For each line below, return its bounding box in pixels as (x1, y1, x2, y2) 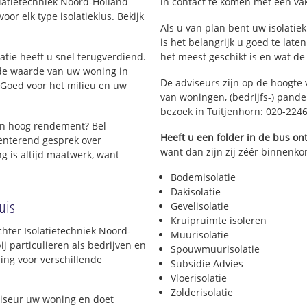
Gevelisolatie (171, 199, 229, 213)
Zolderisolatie (171, 286, 233, 299)
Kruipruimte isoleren (171, 214, 267, 228)
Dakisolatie (171, 185, 221, 199)
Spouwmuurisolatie (171, 243, 260, 256)
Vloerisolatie (171, 271, 227, 285)
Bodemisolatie (171, 171, 236, 184)
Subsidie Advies (171, 257, 243, 271)
